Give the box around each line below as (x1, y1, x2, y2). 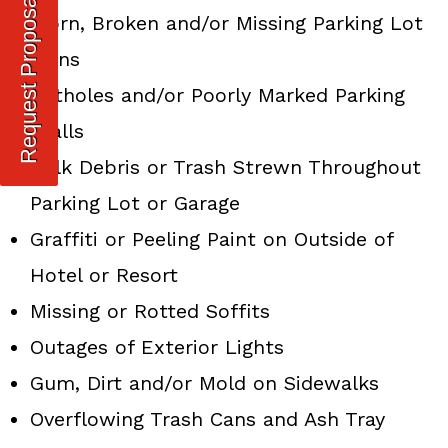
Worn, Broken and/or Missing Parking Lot (30, 11, 423, 36)
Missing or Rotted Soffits (30, 299, 270, 324)
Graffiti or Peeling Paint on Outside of (30, 227, 393, 252)
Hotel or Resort (30, 263, 178, 288)
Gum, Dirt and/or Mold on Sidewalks (30, 371, 379, 396)
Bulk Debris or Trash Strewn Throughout (30, 155, 421, 180)
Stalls (30, 119, 84, 144)
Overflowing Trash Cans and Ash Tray (30, 407, 385, 432)
